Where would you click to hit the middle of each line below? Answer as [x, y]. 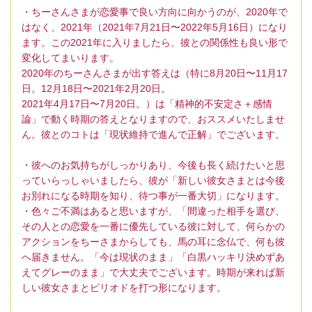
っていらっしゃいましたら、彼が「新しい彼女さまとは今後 [153, 180]
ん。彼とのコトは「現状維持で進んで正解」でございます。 [153, 134]
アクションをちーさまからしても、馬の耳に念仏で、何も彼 [153, 241]
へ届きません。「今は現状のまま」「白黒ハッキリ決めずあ [153, 257]
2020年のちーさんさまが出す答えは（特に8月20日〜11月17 [155, 73]
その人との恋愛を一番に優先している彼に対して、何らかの [153, 226]
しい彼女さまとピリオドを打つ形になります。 [124, 287]
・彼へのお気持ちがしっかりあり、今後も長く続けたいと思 [153, 165]
